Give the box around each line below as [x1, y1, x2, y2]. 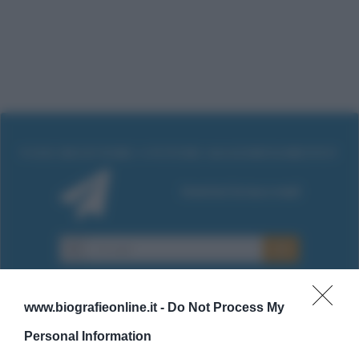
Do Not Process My [167, 301, 284, 314]
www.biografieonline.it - [24, 301, 167, 314]
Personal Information [24, 329, 151, 343]
